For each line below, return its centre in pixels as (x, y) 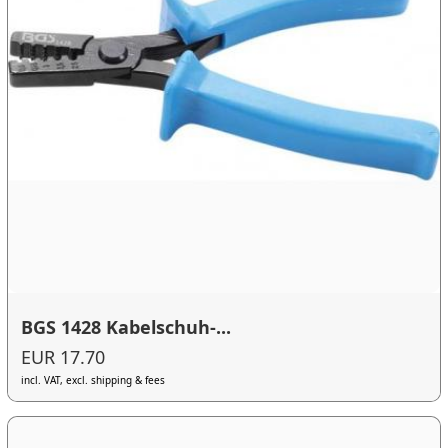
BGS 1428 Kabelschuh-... (126, 327)
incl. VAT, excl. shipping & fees (93, 379)
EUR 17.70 (63, 356)
